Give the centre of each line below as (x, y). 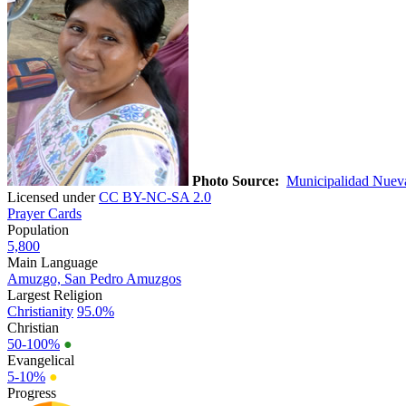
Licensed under (53, 197)
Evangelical (41, 360)
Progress (32, 392)
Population (38, 229)
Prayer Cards (44, 213)
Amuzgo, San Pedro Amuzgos (94, 278)
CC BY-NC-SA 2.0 (155, 197)
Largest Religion (55, 295)
